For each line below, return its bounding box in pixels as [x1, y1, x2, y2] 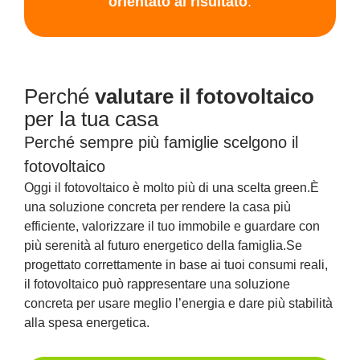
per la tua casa [24, 107, 158, 132]
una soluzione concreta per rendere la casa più [24, 200, 291, 215]
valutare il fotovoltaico [95, 84, 314, 109]
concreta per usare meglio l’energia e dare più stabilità [24, 297, 333, 311]
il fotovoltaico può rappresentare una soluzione [24, 277, 290, 292]
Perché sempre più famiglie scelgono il [24, 133, 298, 152]
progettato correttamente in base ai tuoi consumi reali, [24, 258, 328, 272]
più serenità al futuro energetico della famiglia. [24, 239, 286, 253]
